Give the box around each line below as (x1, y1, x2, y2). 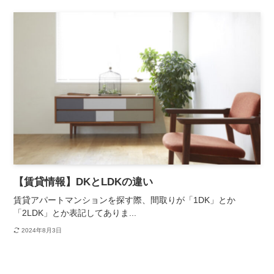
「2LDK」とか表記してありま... (13, 208, 137, 218)
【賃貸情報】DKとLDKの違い (13, 176, 154, 188)
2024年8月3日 (21, 226, 62, 234)
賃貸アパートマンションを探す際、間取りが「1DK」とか (13, 195, 236, 206)
